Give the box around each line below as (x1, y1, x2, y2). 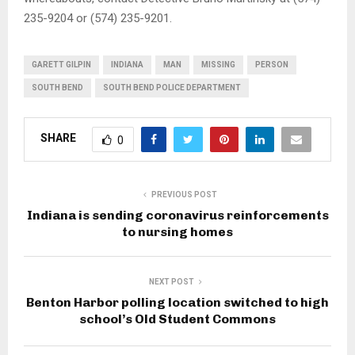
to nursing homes (122, 223, 233, 239)
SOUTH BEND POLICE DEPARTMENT (103, 82, 241, 92)
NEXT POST (148, 277, 194, 286)
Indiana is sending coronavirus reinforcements (26, 207, 329, 223)
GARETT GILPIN (32, 59, 91, 69)
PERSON (255, 59, 288, 69)
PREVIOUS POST (151, 189, 217, 199)
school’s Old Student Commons (79, 311, 276, 326)
